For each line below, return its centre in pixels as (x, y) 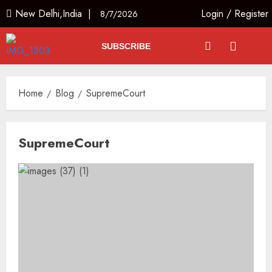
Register (252, 14)
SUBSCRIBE (126, 46)
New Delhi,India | (56, 14)
